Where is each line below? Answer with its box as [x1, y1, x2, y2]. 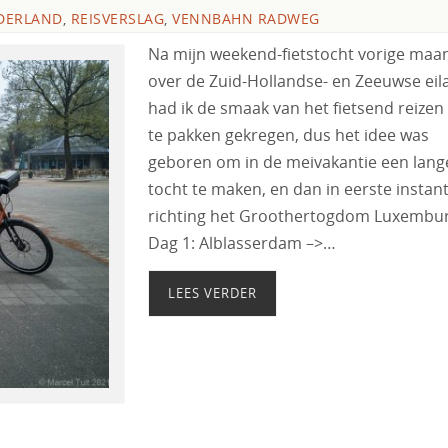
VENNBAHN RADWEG [172, 9, 320, 28]
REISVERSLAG [70, 9, 164, 28]
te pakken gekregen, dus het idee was [148, 124, 429, 146]
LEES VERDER [168, 283, 257, 302]
